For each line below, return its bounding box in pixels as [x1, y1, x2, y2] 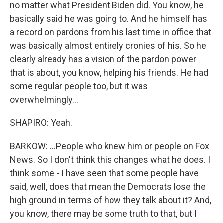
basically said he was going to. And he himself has [10, 13, 207, 24]
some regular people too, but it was [10, 81, 148, 91]
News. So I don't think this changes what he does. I [10, 154, 210, 165]
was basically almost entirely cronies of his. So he [10, 40, 206, 51]
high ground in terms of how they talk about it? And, [10, 195, 211, 205]
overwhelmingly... [10, 94, 78, 105]
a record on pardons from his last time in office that [10, 27, 211, 37]
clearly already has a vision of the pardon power [10, 54, 196, 64]
